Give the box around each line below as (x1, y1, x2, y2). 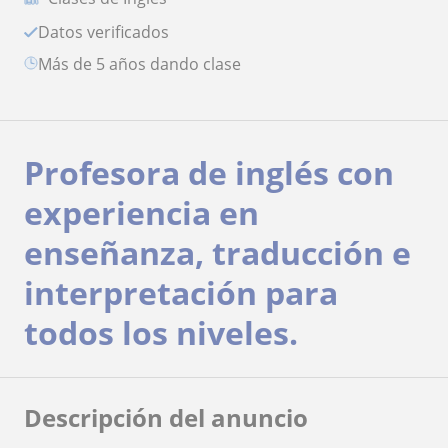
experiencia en (24, 191, 259, 235)
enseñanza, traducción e (24, 231, 411, 275)
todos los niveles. (24, 311, 298, 355)
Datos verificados (50, 21, 169, 44)
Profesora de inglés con (24, 151, 394, 195)
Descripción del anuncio (24, 401, 308, 435)
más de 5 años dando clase (52, 53, 241, 76)
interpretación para (24, 271, 338, 315)
